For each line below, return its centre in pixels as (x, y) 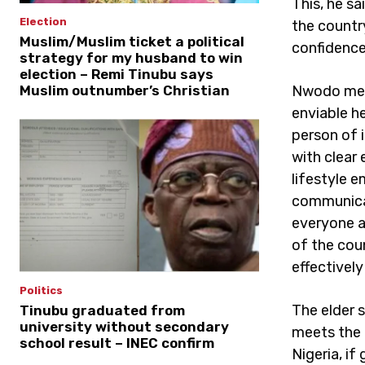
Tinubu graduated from (102, 311)
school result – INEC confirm (117, 343)
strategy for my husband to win (131, 58)
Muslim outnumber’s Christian (125, 91)
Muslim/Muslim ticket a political (132, 42)
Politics (41, 291)
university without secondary (124, 327)
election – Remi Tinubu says (117, 75)
